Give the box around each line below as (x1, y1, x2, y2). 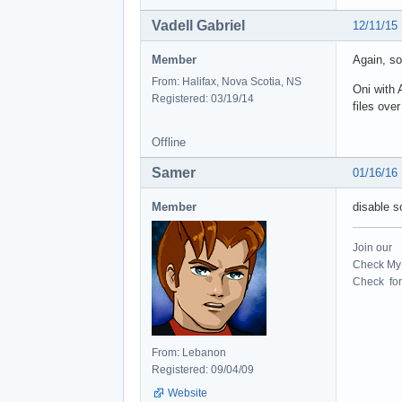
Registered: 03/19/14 (152, 92, 254, 106)
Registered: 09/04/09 (152, 363, 254, 377)
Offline (152, 135, 186, 150)
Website (168, 387, 207, 400)
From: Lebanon (152, 346, 226, 360)
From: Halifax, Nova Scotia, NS (152, 75, 301, 89)
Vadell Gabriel (152, 18, 245, 34)
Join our (353, 241, 392, 255)
